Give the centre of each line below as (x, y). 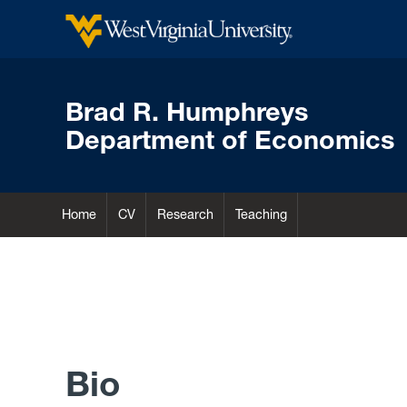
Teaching (261, 215)
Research (185, 215)
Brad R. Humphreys (187, 112)
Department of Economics (230, 140)
